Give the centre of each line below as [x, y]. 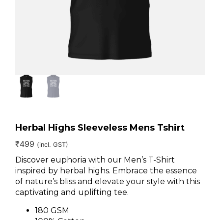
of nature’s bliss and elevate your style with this [108, 182]
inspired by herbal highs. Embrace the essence [106, 171]
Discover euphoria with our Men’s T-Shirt [95, 160]
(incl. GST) [53, 145]
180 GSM [52, 210]
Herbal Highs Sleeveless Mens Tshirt [100, 128]
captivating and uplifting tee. [72, 192]
